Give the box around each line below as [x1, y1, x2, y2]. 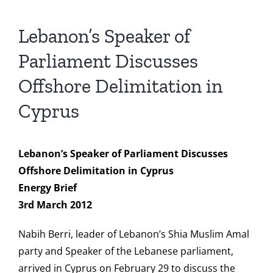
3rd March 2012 [18, 198, 92, 212]
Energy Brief [18, 181, 77, 195]
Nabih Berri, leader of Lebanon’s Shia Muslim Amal [18, 227, 249, 241]
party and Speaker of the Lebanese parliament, [18, 244, 233, 258]
